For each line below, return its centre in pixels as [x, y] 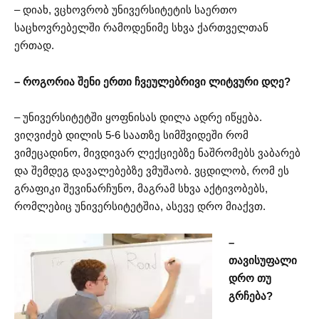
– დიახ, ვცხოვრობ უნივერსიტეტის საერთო [126, 10]
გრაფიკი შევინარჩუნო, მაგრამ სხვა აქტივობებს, [141, 189]
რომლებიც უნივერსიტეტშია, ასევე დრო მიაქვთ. [140, 206]
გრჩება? [250, 296]
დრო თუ [250, 278]
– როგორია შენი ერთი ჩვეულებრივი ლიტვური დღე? [152, 81]
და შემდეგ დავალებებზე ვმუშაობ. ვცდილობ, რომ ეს [152, 171]
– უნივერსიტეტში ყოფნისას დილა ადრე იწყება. [138, 117]
